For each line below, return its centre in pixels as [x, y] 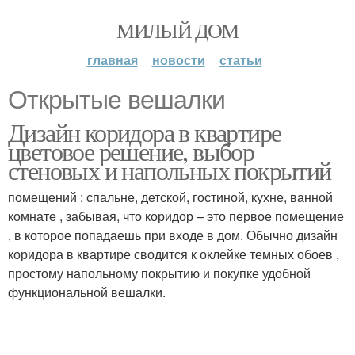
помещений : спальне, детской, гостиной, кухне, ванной [170, 197]
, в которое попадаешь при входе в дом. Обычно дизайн [173, 235]
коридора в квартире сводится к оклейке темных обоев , [174, 254]
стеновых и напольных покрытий [170, 170]
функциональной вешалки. [87, 292]
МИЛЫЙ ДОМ [177, 30]
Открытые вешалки [116, 100]
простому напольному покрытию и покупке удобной [159, 273]
